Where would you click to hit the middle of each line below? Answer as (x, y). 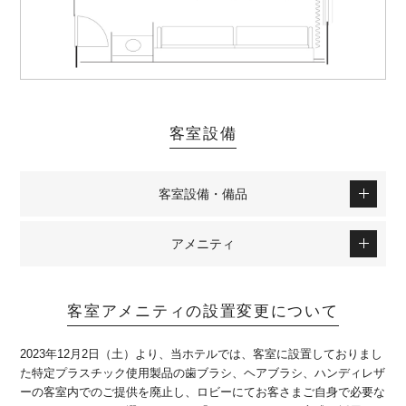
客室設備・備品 (203, 194)
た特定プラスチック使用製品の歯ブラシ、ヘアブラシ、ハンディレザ (203, 373)
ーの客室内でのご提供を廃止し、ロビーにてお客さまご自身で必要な (203, 392)
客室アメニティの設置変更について (203, 311)
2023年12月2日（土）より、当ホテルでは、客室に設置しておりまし (202, 354)
